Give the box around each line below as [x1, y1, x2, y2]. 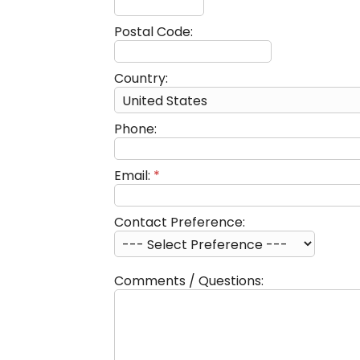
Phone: [114, 120, 157, 138]
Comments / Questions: [114, 272, 264, 290]
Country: [114, 69, 168, 88]
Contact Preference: [114, 213, 245, 231]
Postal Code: [114, 22, 193, 41]
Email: [114, 166, 153, 185]
